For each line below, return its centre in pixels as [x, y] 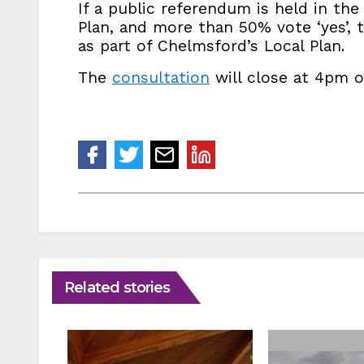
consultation [161, 77]
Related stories [117, 287]
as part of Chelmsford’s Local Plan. [211, 45]
